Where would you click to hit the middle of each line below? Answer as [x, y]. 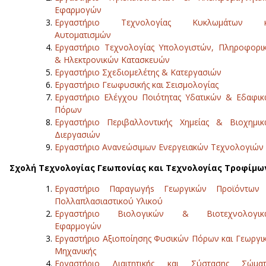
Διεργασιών [77, 135]
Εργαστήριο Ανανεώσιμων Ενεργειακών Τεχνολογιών [159, 147]
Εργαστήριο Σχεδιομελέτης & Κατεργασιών [138, 72]
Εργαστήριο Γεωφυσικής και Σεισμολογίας [137, 85]
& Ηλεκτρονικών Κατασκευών [112, 60]
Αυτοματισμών [83, 35]
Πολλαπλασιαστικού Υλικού [109, 201]
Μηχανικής [75, 251]
